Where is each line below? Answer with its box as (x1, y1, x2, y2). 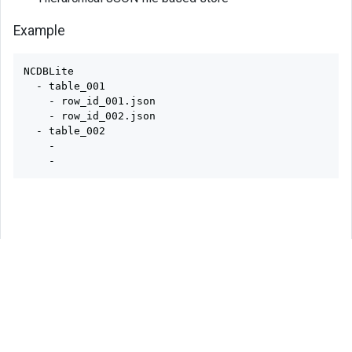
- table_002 (23, 125, 105, 137)
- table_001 (23, 80, 105, 93)
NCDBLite (23, 65, 74, 78)
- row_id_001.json (23, 95, 156, 108)
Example (13, 23, 65, 39)
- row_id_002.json (23, 110, 156, 123)
